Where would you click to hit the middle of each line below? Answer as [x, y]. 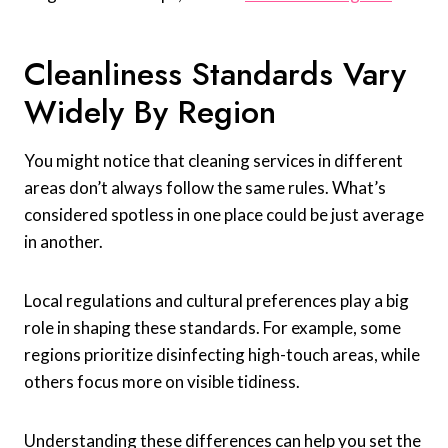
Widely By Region [150, 112]
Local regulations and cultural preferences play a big [216, 301]
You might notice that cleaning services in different [213, 161]
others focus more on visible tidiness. [162, 382]
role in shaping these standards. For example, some [212, 328]
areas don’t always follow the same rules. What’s [205, 188]
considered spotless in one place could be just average [224, 215]
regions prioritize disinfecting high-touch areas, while [222, 355]
